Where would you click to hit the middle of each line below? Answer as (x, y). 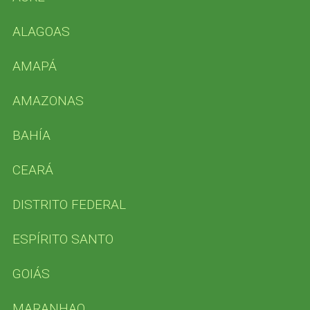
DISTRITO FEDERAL (69, 204)
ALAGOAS (41, 31)
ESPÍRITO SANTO (63, 239)
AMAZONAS (48, 100)
